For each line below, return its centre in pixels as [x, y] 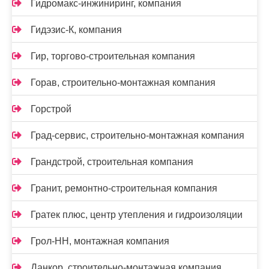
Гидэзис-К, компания [76, 30]
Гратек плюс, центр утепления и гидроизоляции [137, 215]
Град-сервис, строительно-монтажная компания [138, 135]
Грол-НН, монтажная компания [100, 241]
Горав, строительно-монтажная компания [123, 83]
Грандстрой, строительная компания [112, 162]
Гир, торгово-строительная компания [113, 56]
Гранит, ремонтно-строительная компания [124, 188]
